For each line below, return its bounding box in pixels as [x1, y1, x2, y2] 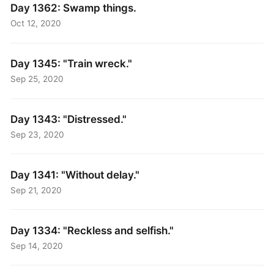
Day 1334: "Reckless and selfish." [10, 223, 174, 237]
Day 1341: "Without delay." [10, 168, 140, 181]
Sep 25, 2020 [10, 74, 64, 84]
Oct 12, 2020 [10, 18, 62, 29]
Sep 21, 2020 [10, 185, 62, 196]
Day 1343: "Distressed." [10, 112, 127, 125]
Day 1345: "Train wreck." [10, 56, 133, 70]
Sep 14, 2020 [10, 241, 64, 251]
